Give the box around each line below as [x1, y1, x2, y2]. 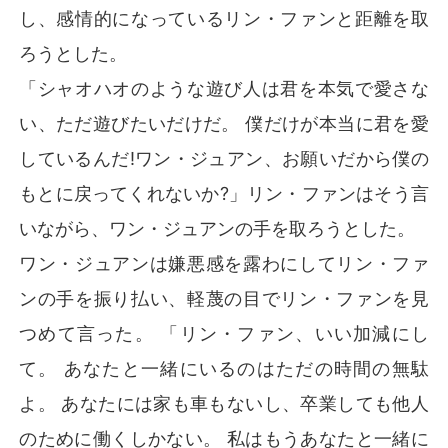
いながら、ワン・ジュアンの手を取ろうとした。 [19, 217, 416, 239]
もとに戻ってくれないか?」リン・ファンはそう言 [19, 182, 429, 204]
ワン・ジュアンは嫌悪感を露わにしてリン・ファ [19, 252, 429, 274]
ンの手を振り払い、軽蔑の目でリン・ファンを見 [19, 287, 429, 309]
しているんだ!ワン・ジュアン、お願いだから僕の [19, 147, 429, 169]
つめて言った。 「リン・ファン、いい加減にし [19, 322, 429, 344]
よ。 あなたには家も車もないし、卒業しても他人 [19, 392, 429, 414]
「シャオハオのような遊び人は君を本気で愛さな [19, 77, 429, 99]
